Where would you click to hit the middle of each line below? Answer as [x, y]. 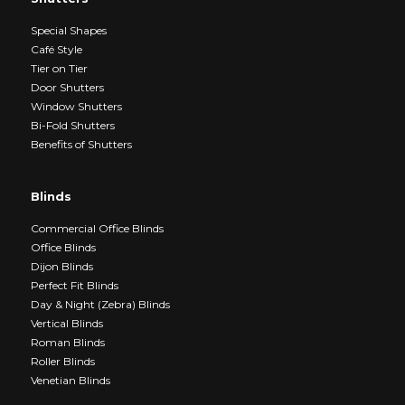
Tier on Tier [59, 68]
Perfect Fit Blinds [74, 285]
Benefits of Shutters [81, 144]
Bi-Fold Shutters [72, 125]
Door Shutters [67, 87]
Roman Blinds [67, 342]
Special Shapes [68, 30]
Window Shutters [76, 106]
